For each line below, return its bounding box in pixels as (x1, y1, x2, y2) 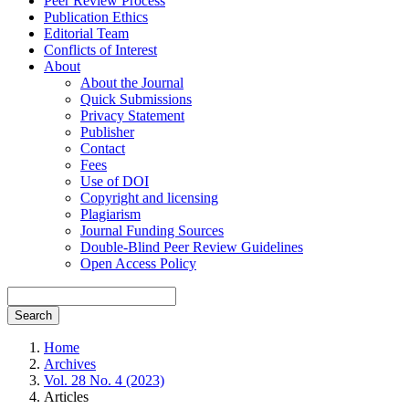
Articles (44, 389, 89, 405)
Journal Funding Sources (80, 223, 224, 239)
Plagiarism (80, 206, 141, 223)
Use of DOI (80, 173, 149, 190)
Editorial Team (44, 26, 129, 42)
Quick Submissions (80, 91, 192, 108)
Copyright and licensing (80, 190, 218, 206)
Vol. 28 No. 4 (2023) (44, 372, 164, 389)
